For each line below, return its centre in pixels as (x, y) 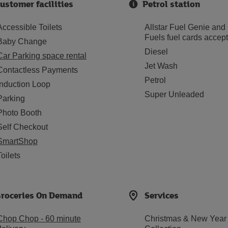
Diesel (156, 52)
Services (161, 195)
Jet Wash (161, 66)
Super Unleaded (174, 94)
